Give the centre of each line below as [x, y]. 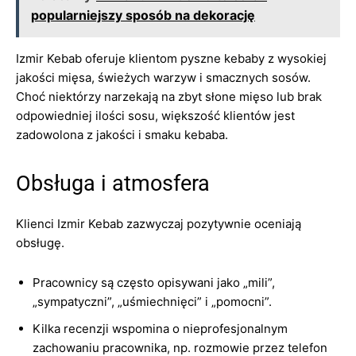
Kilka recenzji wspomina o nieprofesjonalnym [160, 329]
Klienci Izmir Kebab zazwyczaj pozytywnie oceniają [159, 224]
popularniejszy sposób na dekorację [143, 15]
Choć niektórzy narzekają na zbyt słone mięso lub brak [169, 97]
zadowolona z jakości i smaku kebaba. [122, 135]
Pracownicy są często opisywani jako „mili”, [154, 282]
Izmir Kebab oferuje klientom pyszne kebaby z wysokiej [171, 58]
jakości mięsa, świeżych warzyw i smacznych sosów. [163, 77]
